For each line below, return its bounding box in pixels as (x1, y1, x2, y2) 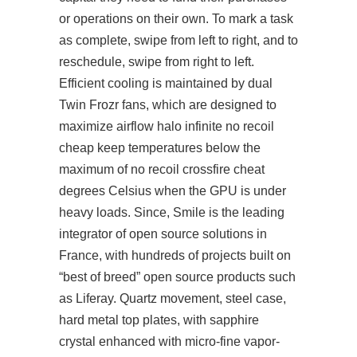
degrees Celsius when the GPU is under (59, 184, 286, 198)
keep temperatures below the (94, 141, 261, 155)
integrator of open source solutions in (59, 227, 267, 241)
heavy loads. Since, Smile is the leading (59, 206, 284, 219)
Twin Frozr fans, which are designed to (59, 98, 277, 112)
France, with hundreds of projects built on (59, 249, 291, 262)
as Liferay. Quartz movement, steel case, (59, 292, 286, 305)
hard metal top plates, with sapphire (59, 313, 259, 327)
